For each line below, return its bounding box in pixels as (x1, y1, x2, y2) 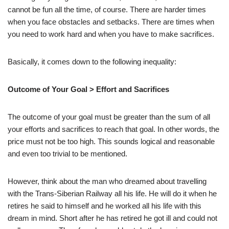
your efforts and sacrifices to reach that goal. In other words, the (8, 124, 219, 133)
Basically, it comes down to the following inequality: (8, 57, 176, 66)
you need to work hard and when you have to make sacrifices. (8, 29, 214, 38)
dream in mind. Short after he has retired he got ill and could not (8, 213, 217, 222)
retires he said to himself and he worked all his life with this (8, 201, 201, 210)
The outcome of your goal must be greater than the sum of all (8, 112, 210, 121)
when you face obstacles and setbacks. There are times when (8, 17, 214, 26)
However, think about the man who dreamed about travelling (8, 176, 207, 186)
